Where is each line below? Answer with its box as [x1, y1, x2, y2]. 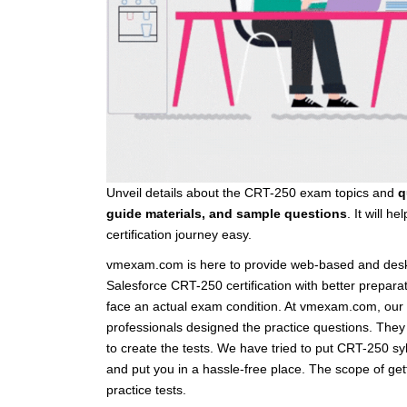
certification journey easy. [106, 226, 252, 242]
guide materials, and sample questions [106, 205, 347, 221]
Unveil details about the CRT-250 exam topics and [106, 184, 398, 200]
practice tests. [106, 382, 186, 397]
